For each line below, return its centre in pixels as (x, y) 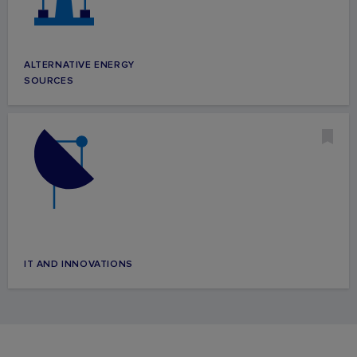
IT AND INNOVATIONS (78, 264)
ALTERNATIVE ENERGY (79, 65)
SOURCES (49, 80)
